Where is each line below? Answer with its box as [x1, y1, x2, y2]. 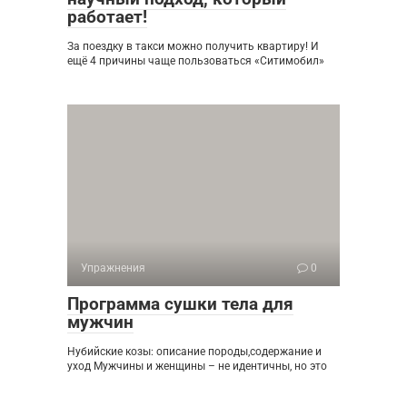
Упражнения [81, 262, 145, 274]
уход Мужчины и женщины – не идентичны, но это [67, 360, 327, 372]
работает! [67, 6, 147, 27]
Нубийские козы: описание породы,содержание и [67, 345, 322, 358]
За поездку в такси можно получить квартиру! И [67, 40, 319, 53]
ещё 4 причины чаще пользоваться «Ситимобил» [67, 55, 324, 67]
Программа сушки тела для [67, 293, 293, 314]
